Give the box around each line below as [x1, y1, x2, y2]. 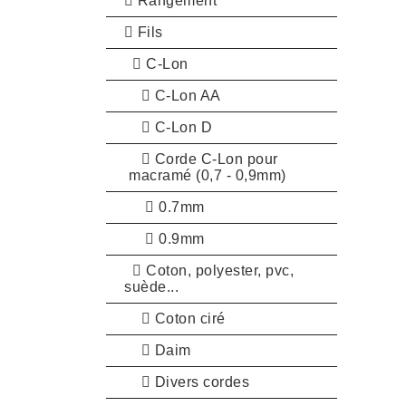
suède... [124, 278, 179, 295]
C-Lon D [150, 119, 212, 135]
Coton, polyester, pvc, [141, 262, 294, 278]
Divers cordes [150, 373, 249, 390]
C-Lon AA [150, 87, 221, 103]
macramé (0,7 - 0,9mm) [129, 167, 286, 183]
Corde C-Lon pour [150, 150, 278, 167]
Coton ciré [150, 310, 226, 326]
